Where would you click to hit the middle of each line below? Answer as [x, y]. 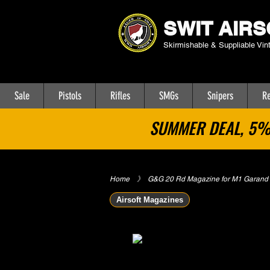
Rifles [120, 96]
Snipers [220, 96]
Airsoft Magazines [150, 199]
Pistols [70, 96]
